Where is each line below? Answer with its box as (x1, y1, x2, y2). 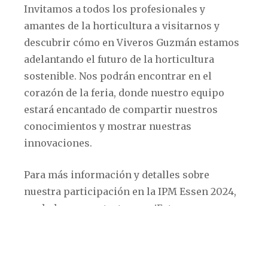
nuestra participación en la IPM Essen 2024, (24, 185, 236, 197)
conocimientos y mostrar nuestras (24, 120, 191, 132)
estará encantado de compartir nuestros (24, 103, 218, 115)
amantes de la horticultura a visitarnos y (24, 20, 220, 32)
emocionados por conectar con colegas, (24, 219, 216, 231)
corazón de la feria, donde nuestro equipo (24, 87, 224, 99)
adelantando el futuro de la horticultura (24, 53, 214, 65)
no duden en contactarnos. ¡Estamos (24, 202, 198, 214)
